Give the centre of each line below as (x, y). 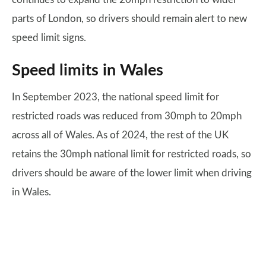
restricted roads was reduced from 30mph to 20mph (127, 116)
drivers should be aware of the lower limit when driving (132, 173)
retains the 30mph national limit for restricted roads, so (132, 154)
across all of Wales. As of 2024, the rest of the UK (120, 135)
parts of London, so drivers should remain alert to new (129, 18)
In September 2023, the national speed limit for (115, 97)
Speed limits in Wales (88, 70)
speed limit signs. (49, 37)
